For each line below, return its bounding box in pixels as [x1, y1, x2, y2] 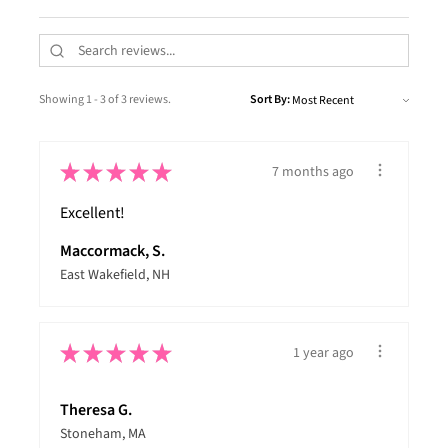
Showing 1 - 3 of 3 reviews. [39, 91, 171, 109]
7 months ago [272, 161, 354, 182]
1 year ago [293, 342, 354, 363]
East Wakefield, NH [60, 265, 170, 286]
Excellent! [60, 202, 125, 225]
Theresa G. [60, 399, 132, 422]
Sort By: [250, 91, 290, 109]
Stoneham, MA [60, 424, 146, 445]
